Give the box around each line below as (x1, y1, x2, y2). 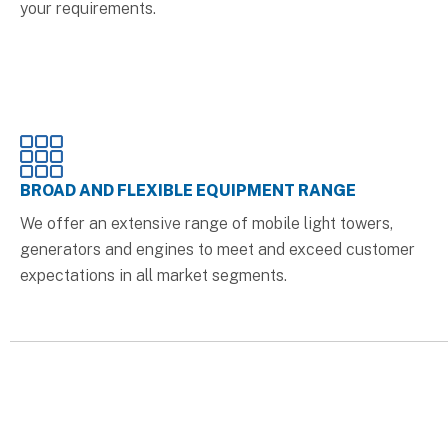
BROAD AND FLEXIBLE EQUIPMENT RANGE (20, 180, 356, 200)
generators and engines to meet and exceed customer (20, 239, 415, 259)
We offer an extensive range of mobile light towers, (20, 213, 393, 233)
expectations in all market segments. (20, 265, 287, 285)
